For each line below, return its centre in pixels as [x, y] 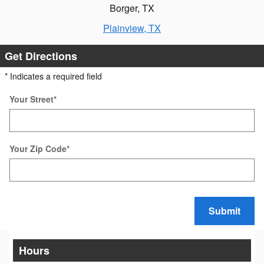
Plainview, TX [132, 28]
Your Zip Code [38, 149]
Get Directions [41, 56]
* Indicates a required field [53, 76]
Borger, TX [132, 8]
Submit [225, 211]
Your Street [32, 99]
